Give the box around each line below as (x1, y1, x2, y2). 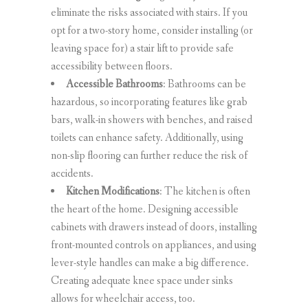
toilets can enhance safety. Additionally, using (51, 130, 243, 145)
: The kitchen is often (159, 184, 250, 199)
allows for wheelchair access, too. (51, 291, 195, 306)
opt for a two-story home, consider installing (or (51, 23, 253, 38)
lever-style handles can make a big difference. (51, 255, 249, 270)
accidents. (51, 166, 93, 181)
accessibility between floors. (51, 58, 173, 74)
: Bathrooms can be (163, 76, 246, 91)
